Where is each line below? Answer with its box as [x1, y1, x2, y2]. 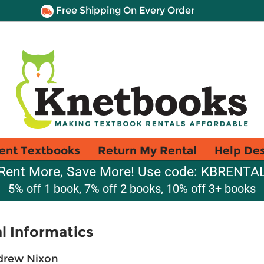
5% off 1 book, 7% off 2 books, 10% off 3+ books [8, 181, 256, 196]
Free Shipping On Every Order [53, 5, 194, 16]
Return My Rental [98, 143, 197, 157]
